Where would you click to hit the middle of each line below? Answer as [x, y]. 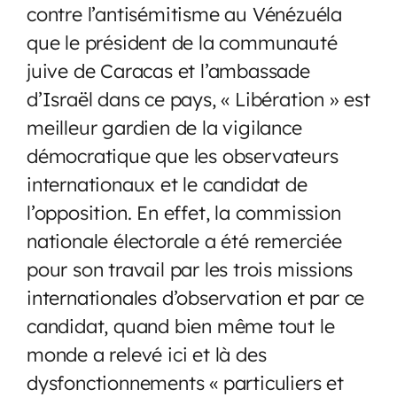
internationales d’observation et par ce [196, 297]
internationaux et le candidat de [167, 183]
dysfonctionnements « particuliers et [185, 382]
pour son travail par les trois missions [190, 269]
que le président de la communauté [182, 42]
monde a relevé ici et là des [147, 354]
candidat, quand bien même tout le [181, 325]
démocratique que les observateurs [183, 155]
